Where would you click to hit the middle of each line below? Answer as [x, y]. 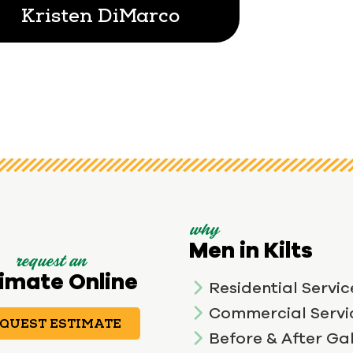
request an [50, 263]
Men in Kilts [251, 249]
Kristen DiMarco [101, 15]
